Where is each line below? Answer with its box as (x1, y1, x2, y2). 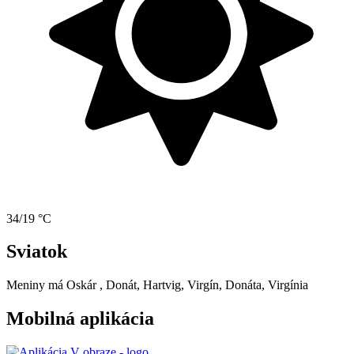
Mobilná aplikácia (6, 308, 154, 330)
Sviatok (6, 241, 67, 262)
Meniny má (6, 278, 66, 292)
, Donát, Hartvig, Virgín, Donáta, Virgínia (100, 278, 308, 292)
